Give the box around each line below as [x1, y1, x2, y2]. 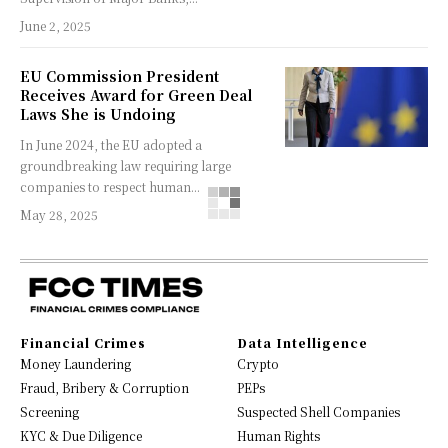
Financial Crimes [20, 334, 146, 352]
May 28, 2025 [20, 206, 98, 224]
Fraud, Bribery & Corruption [20, 379, 189, 397]
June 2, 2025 [20, 17, 91, 35]
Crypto [236, 355, 279, 373]
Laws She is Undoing [20, 104, 176, 125]
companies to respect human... [20, 178, 200, 196]
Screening [20, 403, 79, 421]
